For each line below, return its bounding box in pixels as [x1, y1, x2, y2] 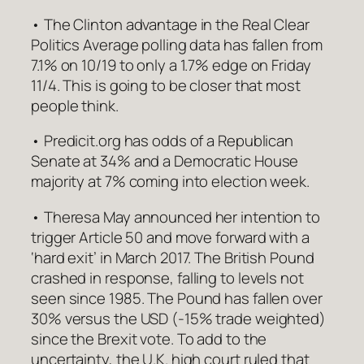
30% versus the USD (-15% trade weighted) [31, 307, 326, 329]
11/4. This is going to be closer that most [31, 74, 301, 96]
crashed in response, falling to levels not [31, 266, 304, 288]
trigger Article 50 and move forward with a [31, 226, 310, 248]
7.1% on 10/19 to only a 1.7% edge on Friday [31, 54, 311, 76]
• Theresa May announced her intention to [31, 206, 320, 227]
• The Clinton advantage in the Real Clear [31, 13, 310, 35]
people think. [31, 94, 119, 116]
